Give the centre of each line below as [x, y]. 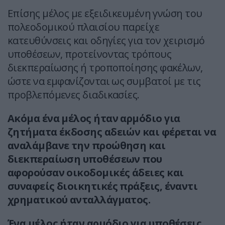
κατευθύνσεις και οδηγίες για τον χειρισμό [106, 41]
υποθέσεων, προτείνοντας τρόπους [89, 54]
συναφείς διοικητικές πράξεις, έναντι [103, 186]
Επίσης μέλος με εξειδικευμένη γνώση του [105, 14]
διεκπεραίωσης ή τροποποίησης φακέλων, [105, 68]
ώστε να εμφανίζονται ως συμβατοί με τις [104, 81]
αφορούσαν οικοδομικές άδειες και [96, 173]
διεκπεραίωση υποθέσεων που [85, 159]
